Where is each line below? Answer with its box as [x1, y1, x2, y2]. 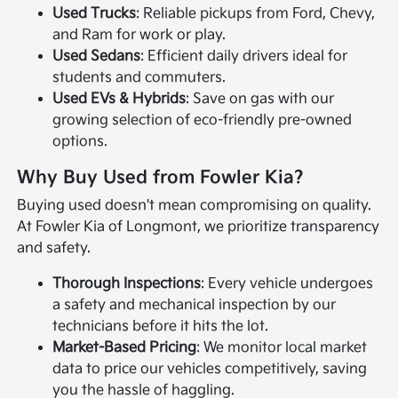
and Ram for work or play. [52, 26, 227, 44]
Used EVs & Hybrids [52, 90, 187, 107]
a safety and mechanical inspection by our [52, 296, 337, 314]
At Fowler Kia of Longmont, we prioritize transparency [17, 218, 380, 235]
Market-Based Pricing [52, 338, 197, 356]
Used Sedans [52, 47, 141, 65]
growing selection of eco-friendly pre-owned [52, 111, 353, 129]
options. [52, 132, 108, 150]
